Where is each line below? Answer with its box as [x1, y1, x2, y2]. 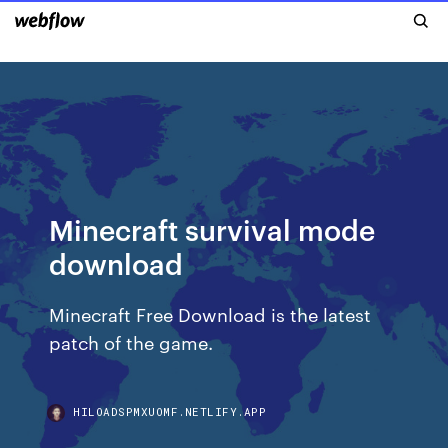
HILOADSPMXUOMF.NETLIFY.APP [73, 404, 267, 419]
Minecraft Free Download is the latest [49, 301, 372, 326]
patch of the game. [49, 329, 214, 354]
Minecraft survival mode [49, 210, 376, 247]
